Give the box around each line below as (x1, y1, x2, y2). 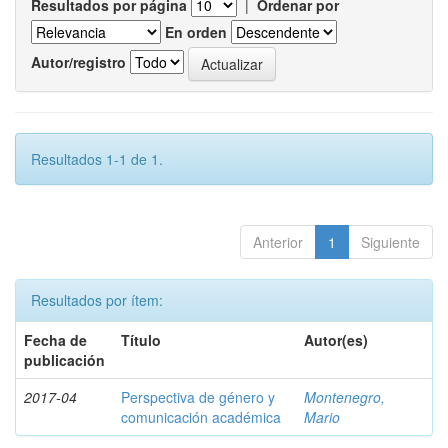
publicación (24, 350, 105, 370)
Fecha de (24, 330, 87, 350)
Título (121, 330, 161, 350)
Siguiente (361, 232, 420, 252)
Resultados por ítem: (31, 290, 163, 310)
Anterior (253, 232, 303, 252)
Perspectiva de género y (121, 387, 275, 407)
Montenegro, (304, 387, 385, 407)
